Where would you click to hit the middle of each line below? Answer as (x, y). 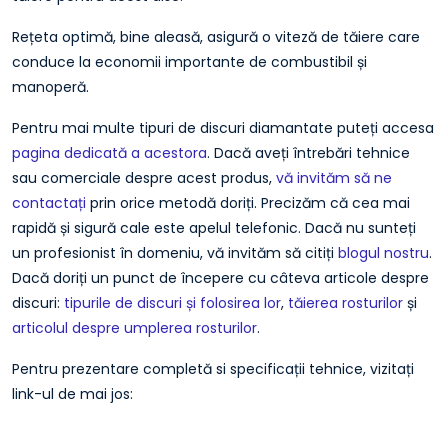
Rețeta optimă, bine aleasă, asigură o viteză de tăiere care (216, 36)
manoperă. (50, 86)
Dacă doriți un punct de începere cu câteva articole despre (220, 277)
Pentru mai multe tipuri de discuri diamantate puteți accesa (223, 127)
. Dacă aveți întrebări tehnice (308, 152)
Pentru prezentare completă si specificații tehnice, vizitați (213, 368)
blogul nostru (383, 252)
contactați (49, 202)
